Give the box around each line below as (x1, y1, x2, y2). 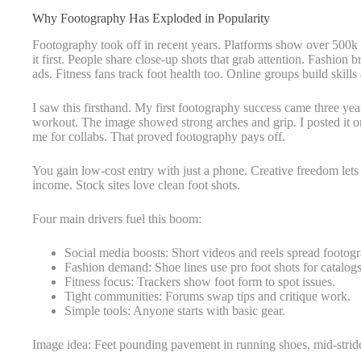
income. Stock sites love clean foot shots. (32, 177, 240, 192)
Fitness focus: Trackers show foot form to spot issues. (64, 274, 335, 288)
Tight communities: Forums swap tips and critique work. (64, 288, 351, 303)
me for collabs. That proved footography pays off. (32, 129, 285, 143)
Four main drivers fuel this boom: (32, 211, 201, 226)
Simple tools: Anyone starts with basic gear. (64, 303, 285, 317)
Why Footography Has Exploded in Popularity (32, 11, 270, 25)
